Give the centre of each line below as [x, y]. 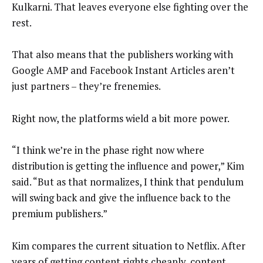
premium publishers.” [60, 214]
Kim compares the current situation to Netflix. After [129, 245]
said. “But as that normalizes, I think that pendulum [128, 182]
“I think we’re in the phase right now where [108, 150]
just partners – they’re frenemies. [86, 86]
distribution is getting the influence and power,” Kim [128, 166]
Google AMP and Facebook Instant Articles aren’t [123, 70]
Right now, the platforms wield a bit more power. [121, 118]
